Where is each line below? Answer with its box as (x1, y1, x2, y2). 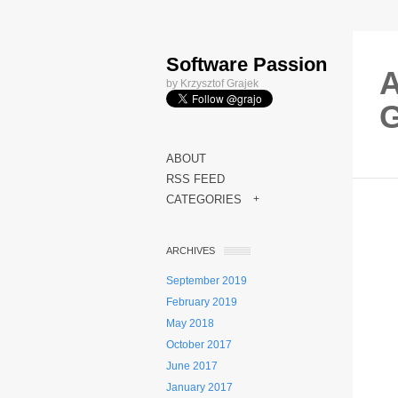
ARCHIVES (166, 245, 215, 256)
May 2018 (166, 317, 214, 330)
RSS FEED (166, 172, 225, 186)
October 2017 (166, 338, 232, 351)
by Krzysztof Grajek (166, 77, 259, 90)
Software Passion (166, 53, 327, 76)
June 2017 (166, 360, 218, 372)
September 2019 (166, 275, 247, 287)
